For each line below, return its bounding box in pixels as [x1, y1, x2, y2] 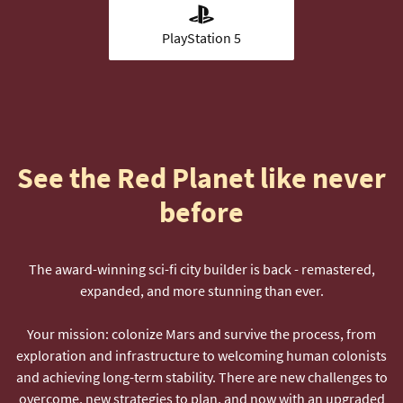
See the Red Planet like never [17, 159, 386, 196]
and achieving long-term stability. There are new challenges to [15, 367, 388, 386]
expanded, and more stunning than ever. [79, 281, 324, 300]
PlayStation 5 [162, 28, 241, 47]
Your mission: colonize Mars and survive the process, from [27, 324, 376, 343]
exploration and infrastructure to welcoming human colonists [16, 345, 387, 364]
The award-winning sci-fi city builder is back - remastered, [28, 259, 375, 278]
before [159, 193, 244, 230]
